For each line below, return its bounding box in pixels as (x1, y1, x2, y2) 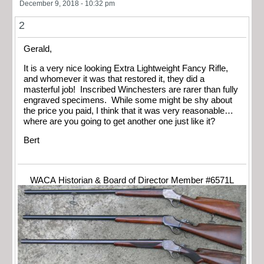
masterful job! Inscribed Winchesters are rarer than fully (24, 84, 238, 94)
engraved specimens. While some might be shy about (24, 95, 232, 105)
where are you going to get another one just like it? (24, 116, 215, 126)
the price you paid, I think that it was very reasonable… (24, 105, 233, 115)
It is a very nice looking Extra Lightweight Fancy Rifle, (24, 63, 228, 73)
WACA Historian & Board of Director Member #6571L (30, 175, 234, 185)
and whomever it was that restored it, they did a (24, 74, 204, 84)
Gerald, (24, 44, 52, 54)
